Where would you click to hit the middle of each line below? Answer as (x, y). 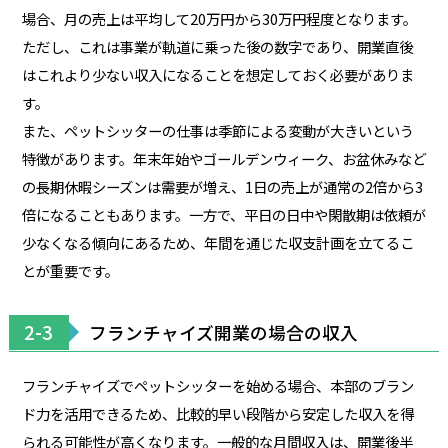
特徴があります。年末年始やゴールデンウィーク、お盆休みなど (223, 158)
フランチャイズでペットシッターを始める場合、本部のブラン (217, 385)
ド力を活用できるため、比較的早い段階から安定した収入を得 (217, 413)
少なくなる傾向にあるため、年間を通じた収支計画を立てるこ (217, 242)
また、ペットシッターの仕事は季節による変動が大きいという (217, 130)
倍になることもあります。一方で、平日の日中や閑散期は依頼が (223, 214)
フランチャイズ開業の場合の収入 (223, 332)
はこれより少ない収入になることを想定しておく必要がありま (217, 74)
